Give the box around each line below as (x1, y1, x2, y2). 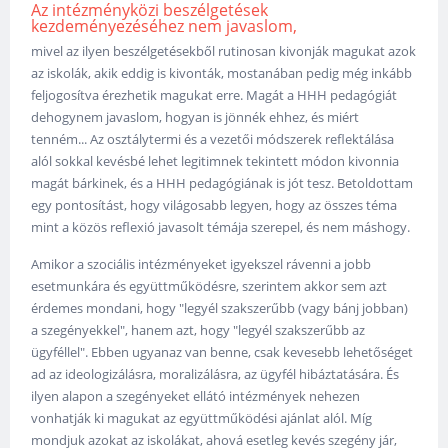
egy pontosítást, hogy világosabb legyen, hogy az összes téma (31, 195, 398, 214)
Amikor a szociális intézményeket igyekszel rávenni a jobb (31, 254, 372, 273)
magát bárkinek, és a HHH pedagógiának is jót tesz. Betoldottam (31, 173, 414, 192)
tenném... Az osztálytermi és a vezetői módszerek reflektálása (31, 129, 395, 148)
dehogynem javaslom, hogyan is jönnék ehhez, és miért (31, 107, 360, 126)
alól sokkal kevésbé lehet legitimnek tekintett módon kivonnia (31, 151, 400, 170)
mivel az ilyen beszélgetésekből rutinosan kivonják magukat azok (31, 41, 417, 60)
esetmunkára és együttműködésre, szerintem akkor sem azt (31, 276, 388, 295)
